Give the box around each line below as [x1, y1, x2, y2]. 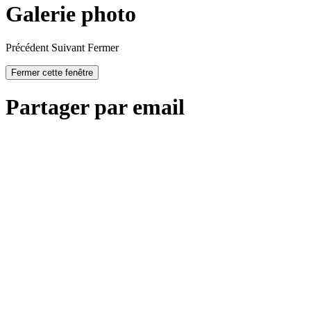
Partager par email [6, 94, 185, 120]
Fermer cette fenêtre [11, 67, 93, 78]
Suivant [51, 41, 85, 53]
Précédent [6, 41, 49, 53]
